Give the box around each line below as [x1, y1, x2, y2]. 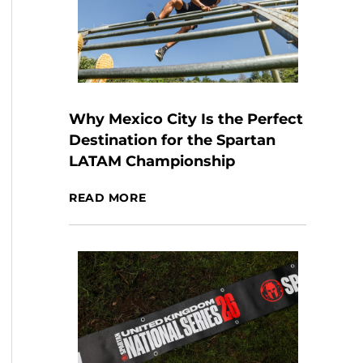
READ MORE [69, 190, 147, 205]
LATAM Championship [69, 152, 236, 170]
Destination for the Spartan [69, 131, 276, 149]
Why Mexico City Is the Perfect [69, 110, 304, 128]
